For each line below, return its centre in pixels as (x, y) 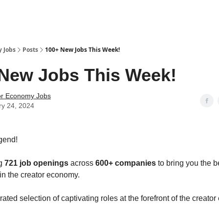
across (82, 163)
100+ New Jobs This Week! (82, 50)
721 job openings (36, 163)
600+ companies (126, 163)
